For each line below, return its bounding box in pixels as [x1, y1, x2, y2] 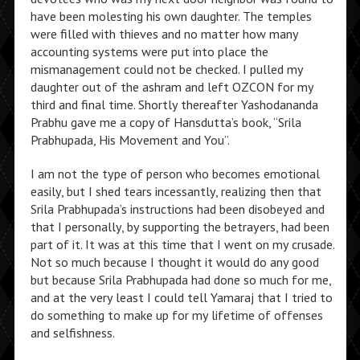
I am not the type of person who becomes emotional [30, 166, 320, 182]
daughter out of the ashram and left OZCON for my [30, 79, 313, 95]
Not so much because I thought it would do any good [30, 254, 319, 270]
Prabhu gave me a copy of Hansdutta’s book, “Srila [30, 114, 301, 130]
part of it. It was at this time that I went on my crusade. [30, 236, 334, 252]
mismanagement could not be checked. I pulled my [30, 61, 303, 77]
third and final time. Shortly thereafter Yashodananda [30, 96, 318, 112]
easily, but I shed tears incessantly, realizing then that [30, 183, 321, 199]
